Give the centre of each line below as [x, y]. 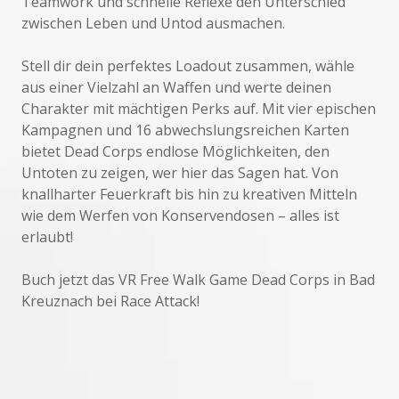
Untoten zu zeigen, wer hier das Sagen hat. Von [180, 173]
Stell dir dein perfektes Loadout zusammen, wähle [188, 66]
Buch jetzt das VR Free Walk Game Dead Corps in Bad [198, 280]
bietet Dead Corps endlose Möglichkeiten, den [175, 151]
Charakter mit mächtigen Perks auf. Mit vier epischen [199, 109]
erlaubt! [47, 237]
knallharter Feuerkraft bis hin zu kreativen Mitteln [189, 194]
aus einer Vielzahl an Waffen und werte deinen [176, 87]
